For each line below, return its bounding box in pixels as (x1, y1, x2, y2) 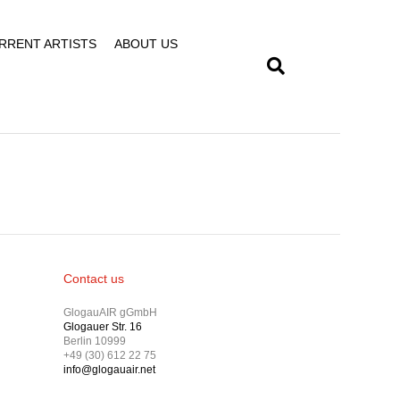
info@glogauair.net (62, 363, 155, 376)
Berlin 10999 (62, 335, 126, 347)
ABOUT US (113, 37, 178, 51)
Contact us (62, 271, 124, 286)
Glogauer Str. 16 (62, 321, 142, 333)
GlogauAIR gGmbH (62, 306, 157, 319)
